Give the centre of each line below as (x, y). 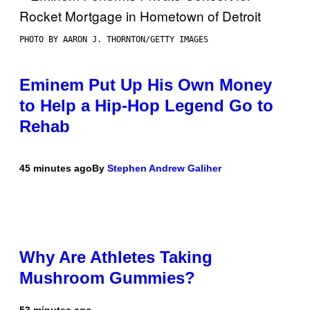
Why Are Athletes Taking (116, 257)
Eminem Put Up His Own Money (146, 84)
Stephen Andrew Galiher (164, 168)
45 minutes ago (56, 168)
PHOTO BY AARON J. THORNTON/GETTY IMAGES (114, 39)
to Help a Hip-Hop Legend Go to (146, 105)
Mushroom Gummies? (107, 277)
